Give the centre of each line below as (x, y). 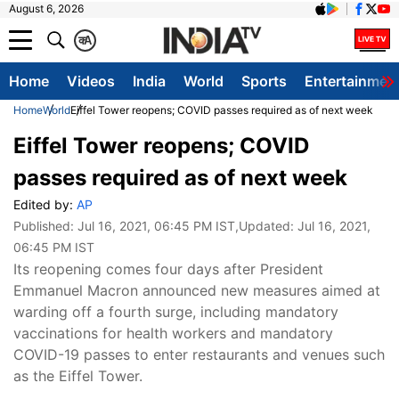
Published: (45, 226)
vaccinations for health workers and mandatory (173, 333)
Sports (264, 81)
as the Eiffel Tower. (78, 376)
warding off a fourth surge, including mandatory (176, 312)
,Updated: (266, 226)
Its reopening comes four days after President (168, 269)
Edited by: (45, 204)
